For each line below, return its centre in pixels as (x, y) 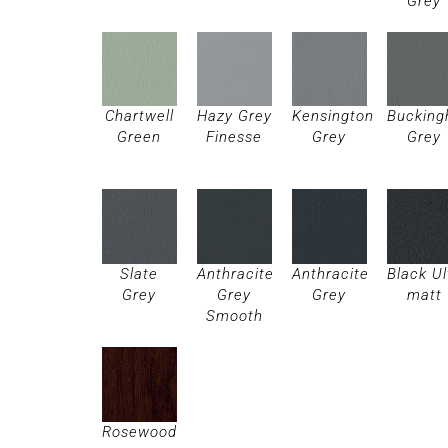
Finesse (234, 137)
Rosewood (139, 432)
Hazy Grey (234, 116)
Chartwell (139, 116)
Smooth (234, 316)
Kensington (332, 116)
